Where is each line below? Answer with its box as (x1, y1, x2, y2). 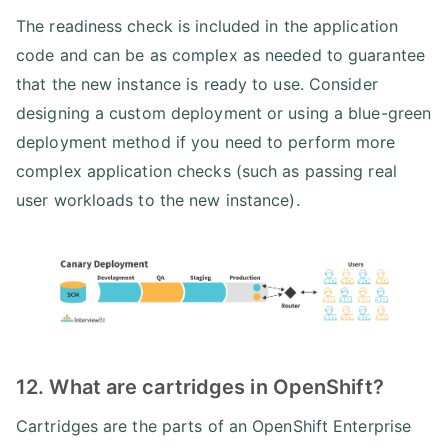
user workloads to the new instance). (16, 190, 300, 210)
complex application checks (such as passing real (16, 161, 397, 181)
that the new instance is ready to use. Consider (16, 74, 378, 94)
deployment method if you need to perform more (16, 132, 396, 152)
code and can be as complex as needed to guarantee (16, 45, 425, 65)
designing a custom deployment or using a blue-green (16, 103, 432, 123)
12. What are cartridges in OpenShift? (16, 374, 384, 399)
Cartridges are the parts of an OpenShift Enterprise (16, 415, 412, 436)
